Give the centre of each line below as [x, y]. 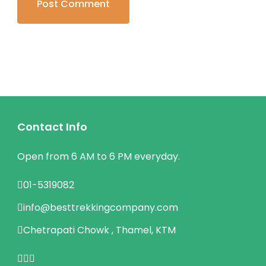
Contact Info [52, 127]
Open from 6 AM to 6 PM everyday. [99, 157]
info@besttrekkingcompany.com [101, 208]
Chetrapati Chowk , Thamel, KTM [99, 230]
